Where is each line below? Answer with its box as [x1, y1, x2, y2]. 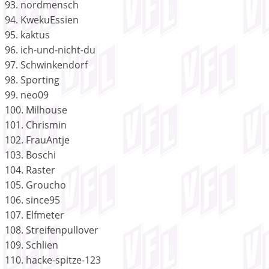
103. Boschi [5, 148, 56, 162]
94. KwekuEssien [5, 13, 79, 26]
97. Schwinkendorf [5, 58, 88, 71]
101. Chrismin [5, 118, 67, 131]
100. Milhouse [5, 103, 67, 116]
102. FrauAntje [5, 133, 70, 147]
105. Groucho [5, 178, 66, 192]
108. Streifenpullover [5, 223, 98, 237]
